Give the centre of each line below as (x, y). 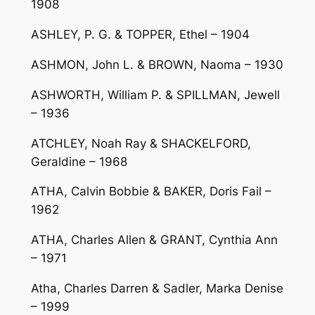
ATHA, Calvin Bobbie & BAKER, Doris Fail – (151, 192)
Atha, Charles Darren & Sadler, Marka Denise (157, 288)
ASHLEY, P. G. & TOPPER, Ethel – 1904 (140, 35)
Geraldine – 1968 (79, 161)
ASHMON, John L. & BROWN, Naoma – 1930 (157, 64)
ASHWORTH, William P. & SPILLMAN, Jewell (155, 95)
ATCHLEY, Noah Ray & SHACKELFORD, (141, 143)
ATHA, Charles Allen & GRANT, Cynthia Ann (154, 240)
